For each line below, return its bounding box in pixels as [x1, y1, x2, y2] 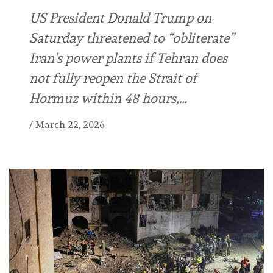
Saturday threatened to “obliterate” [29, 30, 234, 46]
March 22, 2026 [35, 119, 105, 131]
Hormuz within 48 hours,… [29, 90, 187, 107]
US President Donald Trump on [29, 10, 211, 26]
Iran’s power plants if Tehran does [29, 50, 227, 66]
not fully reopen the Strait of [29, 70, 197, 87]
